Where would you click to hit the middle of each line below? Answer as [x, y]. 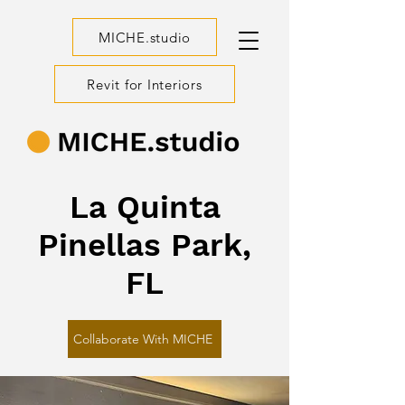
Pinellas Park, [145, 245]
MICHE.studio [145, 37]
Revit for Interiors [145, 84]
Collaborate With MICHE [143, 339]
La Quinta [145, 207]
